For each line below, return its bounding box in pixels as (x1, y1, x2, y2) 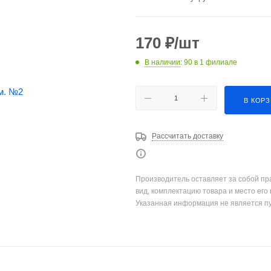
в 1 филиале (194, 58, 237, 67)
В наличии (145, 58, 180, 67)
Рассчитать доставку (152, 132, 223, 140)
